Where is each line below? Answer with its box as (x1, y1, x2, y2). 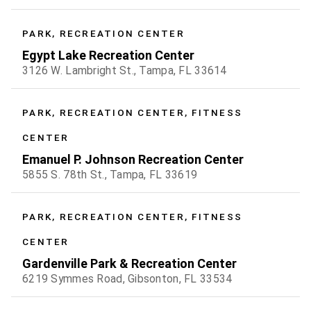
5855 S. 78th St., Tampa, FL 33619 (22, 168, 198, 182)
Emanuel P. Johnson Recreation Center (22, 152, 244, 167)
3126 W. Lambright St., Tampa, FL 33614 (22, 64, 227, 78)
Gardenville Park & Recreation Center (22, 256, 237, 271)
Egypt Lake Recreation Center (22, 48, 194, 63)
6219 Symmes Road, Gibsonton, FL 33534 (22, 272, 233, 286)
